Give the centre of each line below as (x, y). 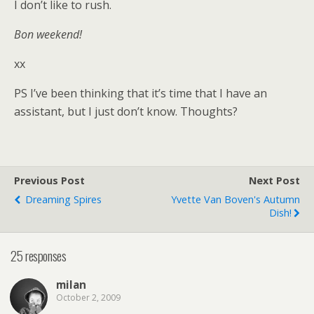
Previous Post (49, 180)
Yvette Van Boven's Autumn (235, 199)
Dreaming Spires (62, 199)
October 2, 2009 (88, 298)
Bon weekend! (48, 34)
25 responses (39, 255)
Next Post (274, 180)
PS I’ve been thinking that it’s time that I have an (141, 93)
